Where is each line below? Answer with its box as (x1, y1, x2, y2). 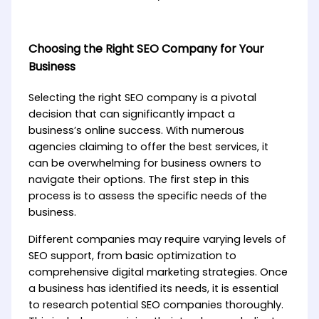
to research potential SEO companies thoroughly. (28, 297, 283, 312)
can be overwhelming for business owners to (28, 156, 261, 171)
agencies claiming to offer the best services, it (28, 140, 268, 155)
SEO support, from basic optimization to (28, 248, 236, 263)
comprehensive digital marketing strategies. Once (28, 264, 288, 279)
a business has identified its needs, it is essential (28, 281, 278, 296)
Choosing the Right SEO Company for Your (28, 41, 264, 58)
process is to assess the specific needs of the (28, 189, 267, 204)
